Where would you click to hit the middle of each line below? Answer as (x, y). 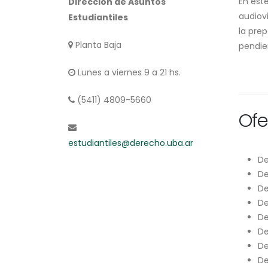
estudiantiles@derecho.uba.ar (131, 143)
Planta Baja (97, 45)
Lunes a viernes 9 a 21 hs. (128, 72)
